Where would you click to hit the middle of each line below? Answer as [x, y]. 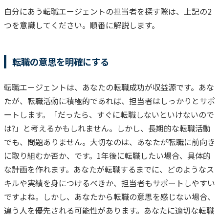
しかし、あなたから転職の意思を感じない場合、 [129, 196]
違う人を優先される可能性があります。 [74, 210]
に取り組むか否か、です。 [50, 155]
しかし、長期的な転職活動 [164, 128]
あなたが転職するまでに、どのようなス [144, 169]
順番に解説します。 [125, 25]
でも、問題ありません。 [47, 142]
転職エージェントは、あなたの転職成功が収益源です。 [101, 87]
